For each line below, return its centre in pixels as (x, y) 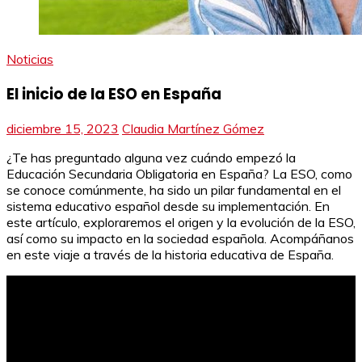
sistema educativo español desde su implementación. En (168, 206)
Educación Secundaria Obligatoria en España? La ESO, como (179, 174)
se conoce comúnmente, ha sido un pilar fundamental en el (174, 190)
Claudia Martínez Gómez (193, 129)
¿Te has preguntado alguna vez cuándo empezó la (151, 158)
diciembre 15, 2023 (63, 129)
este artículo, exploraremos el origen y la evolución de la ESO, (181, 223)
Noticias (30, 59)
